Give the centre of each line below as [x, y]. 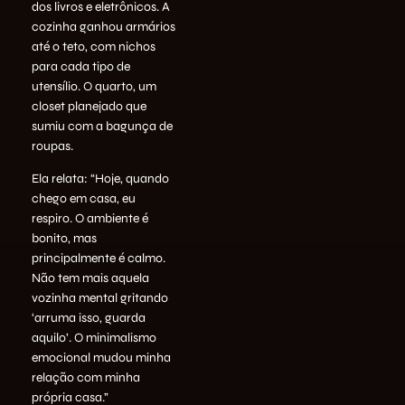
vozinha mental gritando [100, 297]
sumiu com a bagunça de [102, 126]
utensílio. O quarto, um [94, 86]
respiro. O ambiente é [90, 218]
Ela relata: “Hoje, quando [100, 178]
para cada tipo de [81, 66]
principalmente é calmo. [99, 258]
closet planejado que [89, 106]
